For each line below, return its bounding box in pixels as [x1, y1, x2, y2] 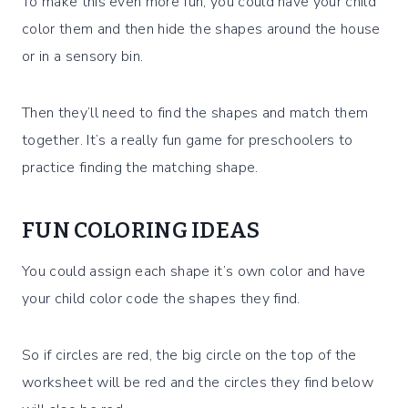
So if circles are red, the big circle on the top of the [22, 345, 357, 366]
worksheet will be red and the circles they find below [22, 372, 373, 393]
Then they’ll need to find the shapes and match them [22, 103, 369, 124]
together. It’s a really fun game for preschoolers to [22, 130, 353, 151]
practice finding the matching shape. [22, 158, 259, 178]
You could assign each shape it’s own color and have [22, 261, 366, 282]
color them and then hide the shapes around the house [22, 19, 381, 40]
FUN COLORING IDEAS [22, 218, 260, 244]
